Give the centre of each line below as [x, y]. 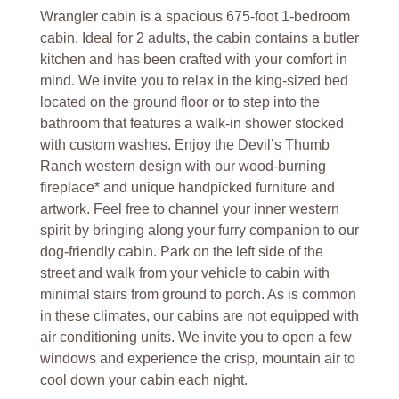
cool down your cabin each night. [143, 379]
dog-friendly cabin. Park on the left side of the [181, 251]
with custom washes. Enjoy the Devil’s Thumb [184, 144]
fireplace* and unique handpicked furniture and [187, 187]
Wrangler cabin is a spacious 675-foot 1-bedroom [195, 16]
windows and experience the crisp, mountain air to [197, 358]
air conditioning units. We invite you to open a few [195, 337]
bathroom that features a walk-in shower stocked [191, 123]
